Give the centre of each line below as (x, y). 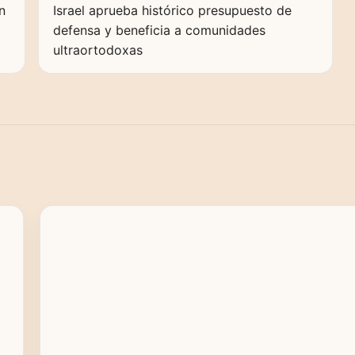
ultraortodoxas (97, 50)
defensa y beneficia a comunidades (159, 31)
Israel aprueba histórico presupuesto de (172, 11)
